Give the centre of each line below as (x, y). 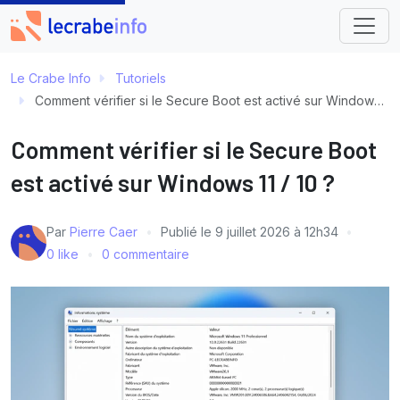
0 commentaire (145, 254)
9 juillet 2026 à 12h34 (276, 231)
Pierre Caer (104, 231)
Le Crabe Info (51, 78)
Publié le (187, 231)
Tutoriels (141, 78)
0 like (64, 254)
